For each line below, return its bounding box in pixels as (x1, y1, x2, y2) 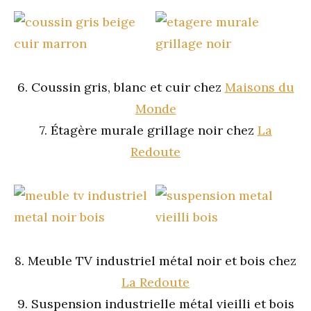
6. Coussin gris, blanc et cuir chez (17, 79, 225, 95)
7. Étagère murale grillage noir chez (39, 122, 258, 138)
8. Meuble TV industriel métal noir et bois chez (15, 253, 296, 269)
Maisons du (224, 79, 294, 95)
